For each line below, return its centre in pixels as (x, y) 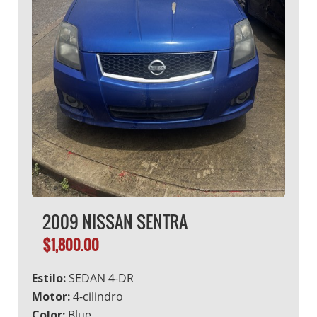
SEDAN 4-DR (100, 278)
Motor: (51, 296)
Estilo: (49, 278)
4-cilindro (97, 296)
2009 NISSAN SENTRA (115, 221)
